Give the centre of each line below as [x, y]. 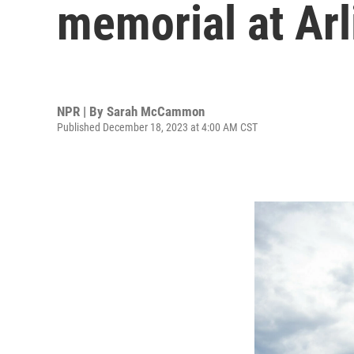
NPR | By [82, 111]
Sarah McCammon [156, 111]
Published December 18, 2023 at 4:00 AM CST [157, 127]
